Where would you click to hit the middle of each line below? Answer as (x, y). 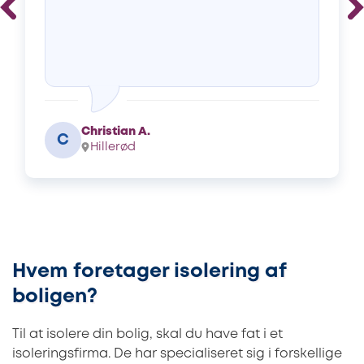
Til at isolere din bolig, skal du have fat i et (147, 334)
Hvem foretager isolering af (149, 271)
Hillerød (113, 147)
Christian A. (116, 132)
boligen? (55, 297)
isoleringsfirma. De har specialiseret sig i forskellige (177, 353)
